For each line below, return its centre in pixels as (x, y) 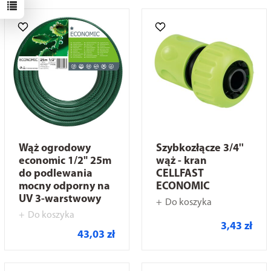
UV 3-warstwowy (60, 199)
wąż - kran (181, 161)
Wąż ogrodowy (54, 149)
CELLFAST (180, 174)
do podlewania (55, 174)
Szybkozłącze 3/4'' (200, 149)
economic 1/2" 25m (65, 161)
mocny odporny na (64, 187)
